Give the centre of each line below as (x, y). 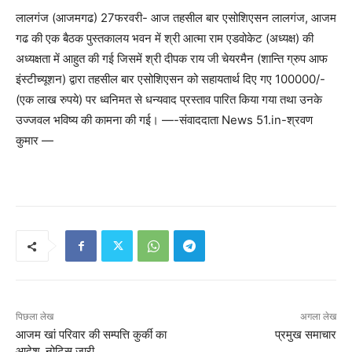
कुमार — (35, 141)
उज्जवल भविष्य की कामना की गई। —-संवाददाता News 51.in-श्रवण (164, 120)
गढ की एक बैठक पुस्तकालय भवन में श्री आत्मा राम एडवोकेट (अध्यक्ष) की (165, 38)
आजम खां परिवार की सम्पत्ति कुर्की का (91, 335)
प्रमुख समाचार (305, 335)
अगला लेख (318, 317)
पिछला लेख (35, 317)
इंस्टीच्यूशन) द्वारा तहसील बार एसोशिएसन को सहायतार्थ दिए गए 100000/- (170, 79)
